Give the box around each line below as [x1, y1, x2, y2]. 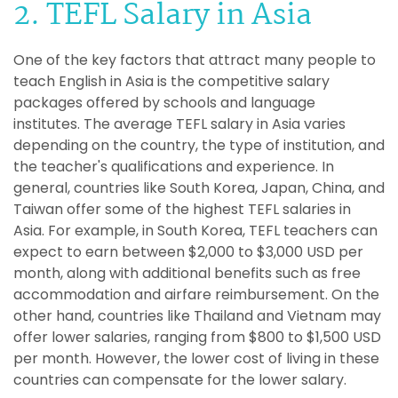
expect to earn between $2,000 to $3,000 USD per [13, 241, 363, 262]
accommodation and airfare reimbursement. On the [13, 283, 379, 305]
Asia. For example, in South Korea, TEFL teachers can [13, 219, 378, 241]
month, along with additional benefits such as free [13, 262, 361, 283]
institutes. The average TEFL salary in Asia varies [13, 113, 346, 134]
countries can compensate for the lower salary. [13, 369, 346, 390]
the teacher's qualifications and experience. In [13, 155, 334, 177]
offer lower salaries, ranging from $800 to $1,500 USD [13, 326, 381, 347]
